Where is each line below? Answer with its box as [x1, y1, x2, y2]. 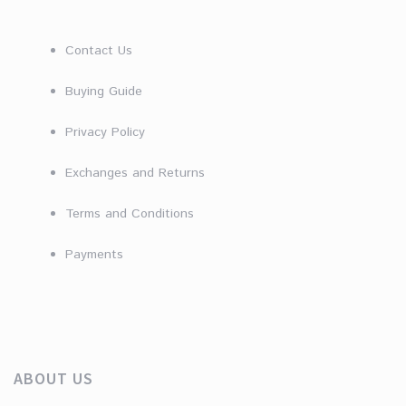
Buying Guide [64, 82, 142, 101]
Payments [64, 246, 123, 265]
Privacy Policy [64, 123, 145, 142]
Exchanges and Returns [64, 164, 205, 183]
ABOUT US [14, 368, 93, 390]
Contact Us [64, 42, 132, 61]
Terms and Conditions [64, 205, 194, 224]
